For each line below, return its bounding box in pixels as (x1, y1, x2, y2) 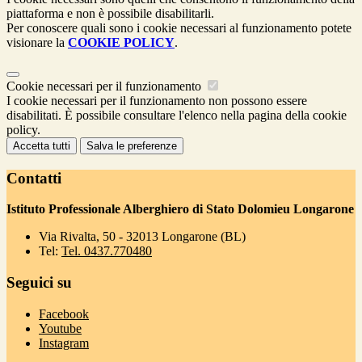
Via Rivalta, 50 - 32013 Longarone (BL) (39, 229, 246, 244)
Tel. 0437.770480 (61, 244, 152, 259)
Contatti (6, 169, 61, 187)
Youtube (39, 321, 82, 335)
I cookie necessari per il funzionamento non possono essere (6, 94, 307, 108)
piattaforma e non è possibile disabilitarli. (6, 6, 214, 21)
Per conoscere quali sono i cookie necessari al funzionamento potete (6, 21, 351, 36)
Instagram (39, 335, 89, 350)
